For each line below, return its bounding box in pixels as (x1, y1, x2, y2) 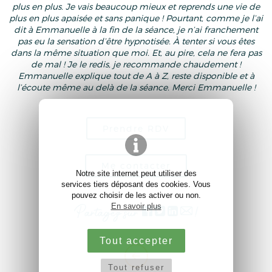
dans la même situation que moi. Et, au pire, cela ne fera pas (10, 47, 262, 58)
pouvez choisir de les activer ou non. (71, 191, 201, 200)
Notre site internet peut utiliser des (75, 169, 197, 178)
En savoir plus (110, 202, 161, 211)
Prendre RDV (103, 123, 169, 134)
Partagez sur (74, 209, 142, 218)
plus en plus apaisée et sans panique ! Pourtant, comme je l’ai (9, 12, 263, 23)
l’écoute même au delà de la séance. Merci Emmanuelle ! (16, 81, 256, 92)
